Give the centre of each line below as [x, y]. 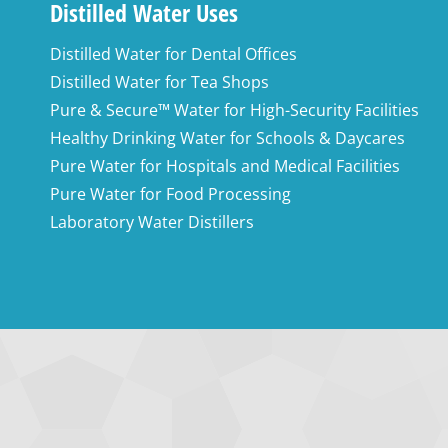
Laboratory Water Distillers [152, 222]
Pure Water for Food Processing [170, 194]
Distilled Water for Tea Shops [159, 82]
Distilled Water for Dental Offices [173, 54]
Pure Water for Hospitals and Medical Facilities [225, 166]
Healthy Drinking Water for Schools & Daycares [227, 138]
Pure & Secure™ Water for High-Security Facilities [234, 110]
